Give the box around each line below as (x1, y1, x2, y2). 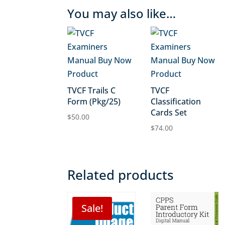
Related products (67, 165, 174, 184)
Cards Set (151, 106, 187, 118)
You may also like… (67, 5, 176, 22)
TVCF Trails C (67, 84, 116, 96)
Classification (151, 95, 201, 107)
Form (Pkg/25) (67, 95, 121, 107)
